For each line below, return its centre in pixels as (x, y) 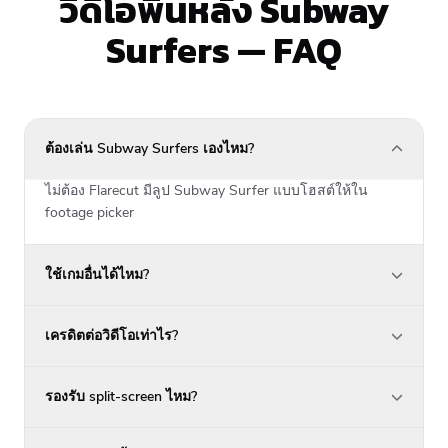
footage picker (89, 212)
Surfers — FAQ (224, 49)
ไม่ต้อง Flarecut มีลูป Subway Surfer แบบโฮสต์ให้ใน (206, 190)
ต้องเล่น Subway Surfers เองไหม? (149, 148)
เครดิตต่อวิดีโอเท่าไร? (111, 335)
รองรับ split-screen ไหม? (121, 396)
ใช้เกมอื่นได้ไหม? (97, 274)
